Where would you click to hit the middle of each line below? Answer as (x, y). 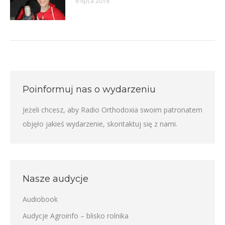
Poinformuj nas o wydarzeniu (89, 89)
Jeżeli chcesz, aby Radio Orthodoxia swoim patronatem (113, 109)
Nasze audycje (55, 179)
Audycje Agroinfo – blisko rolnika (76, 215)
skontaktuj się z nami (141, 124)
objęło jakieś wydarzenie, (65, 124)
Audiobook (40, 199)
